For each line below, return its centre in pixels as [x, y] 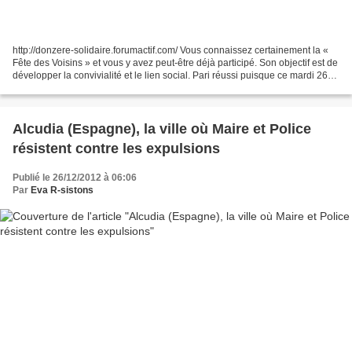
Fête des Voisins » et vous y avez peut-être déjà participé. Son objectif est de [175, 62]
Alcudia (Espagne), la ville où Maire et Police [162, 128]
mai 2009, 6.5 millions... [63, 88]
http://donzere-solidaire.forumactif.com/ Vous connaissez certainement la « [170, 50]
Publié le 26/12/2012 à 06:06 [75, 177]
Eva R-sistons [62, 190]
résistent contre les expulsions [116, 148]
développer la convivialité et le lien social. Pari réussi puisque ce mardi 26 [170, 75]
